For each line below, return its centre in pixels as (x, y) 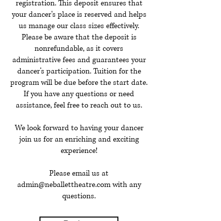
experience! (79, 151)
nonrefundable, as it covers (79, 49)
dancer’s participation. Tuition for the (79, 71)
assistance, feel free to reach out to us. (79, 105)
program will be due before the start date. (79, 83)
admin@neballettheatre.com (64, 185)
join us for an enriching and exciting (79, 139)
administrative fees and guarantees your (79, 60)
